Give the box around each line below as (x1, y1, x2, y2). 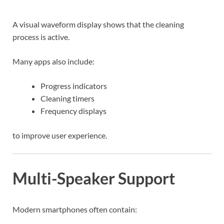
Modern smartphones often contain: (12, 204, 137, 214)
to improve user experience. (12, 130, 107, 140)
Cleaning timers (40, 93, 94, 103)
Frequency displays (40, 105, 106, 115)
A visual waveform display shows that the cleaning (12, 19, 184, 29)
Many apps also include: (12, 56, 94, 66)
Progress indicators (40, 80, 107, 90)
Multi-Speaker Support (12, 168, 175, 188)
